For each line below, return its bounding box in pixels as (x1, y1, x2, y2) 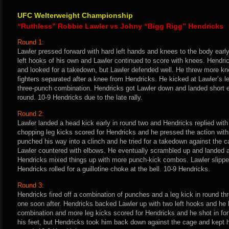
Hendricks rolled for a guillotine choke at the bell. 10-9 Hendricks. (17, 165, 210, 173)
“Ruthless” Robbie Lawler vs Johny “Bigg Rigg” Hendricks (17, 22, 223, 30)
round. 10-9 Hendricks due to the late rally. (17, 94, 143, 101)
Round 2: (17, 110, 44, 118)
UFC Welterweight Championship (17, 11, 133, 19)
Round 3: (17, 181, 44, 189)
